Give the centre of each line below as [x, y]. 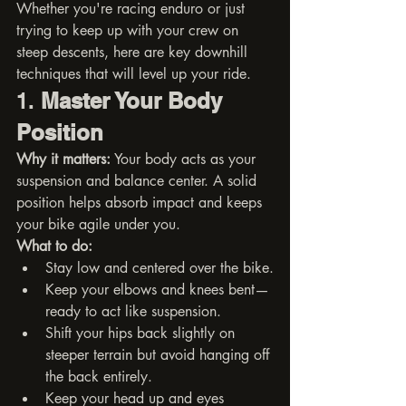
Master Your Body [135, 100]
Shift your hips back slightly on [142, 333]
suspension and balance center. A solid [139, 180]
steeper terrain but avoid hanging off [159, 354]
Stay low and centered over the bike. [159, 267]
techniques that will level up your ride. [134, 73]
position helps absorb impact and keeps [141, 202]
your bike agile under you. [98, 224]
